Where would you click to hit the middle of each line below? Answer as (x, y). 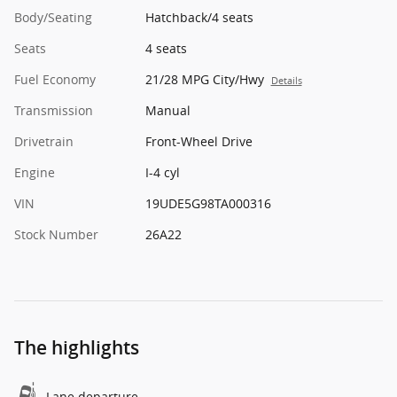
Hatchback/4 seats (199, 18)
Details (286, 81)
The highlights (77, 348)
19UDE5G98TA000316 (208, 204)
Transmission (54, 111)
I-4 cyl (162, 173)
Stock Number (56, 235)
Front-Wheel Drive (198, 142)
